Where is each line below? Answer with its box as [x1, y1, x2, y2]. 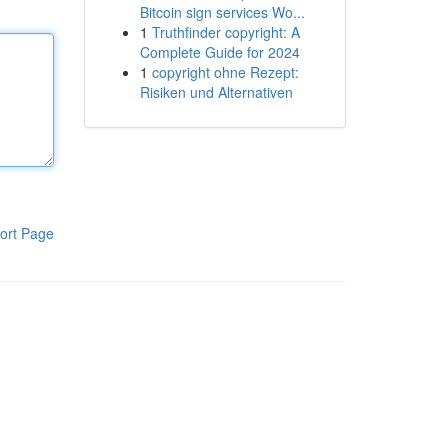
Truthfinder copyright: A [151, 22, 300, 42]
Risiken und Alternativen [139, 82, 293, 102]
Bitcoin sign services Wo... [139, 2, 305, 22]
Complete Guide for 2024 [139, 42, 300, 62]
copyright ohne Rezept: [151, 62, 299, 82]
